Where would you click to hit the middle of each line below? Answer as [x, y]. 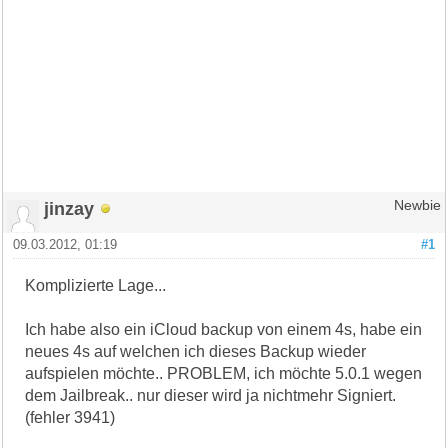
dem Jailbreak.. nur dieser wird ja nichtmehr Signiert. [211, 395]
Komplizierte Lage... [96, 285]
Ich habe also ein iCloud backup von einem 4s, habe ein [224, 329]
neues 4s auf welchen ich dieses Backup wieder [196, 351]
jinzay [69, 208]
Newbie [417, 205]
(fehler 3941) [70, 417]
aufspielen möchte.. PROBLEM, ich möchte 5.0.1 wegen [224, 373]
